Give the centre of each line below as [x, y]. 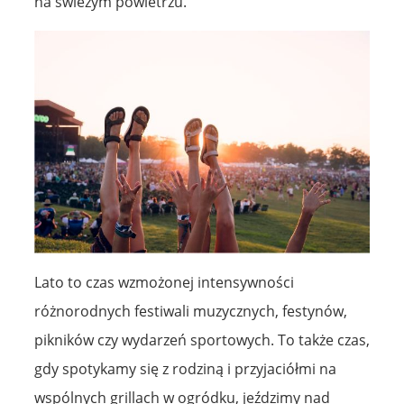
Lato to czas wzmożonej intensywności [164, 282]
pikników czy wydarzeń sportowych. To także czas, [202, 340]
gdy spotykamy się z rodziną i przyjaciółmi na [185, 368]
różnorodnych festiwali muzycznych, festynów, [191, 311]
